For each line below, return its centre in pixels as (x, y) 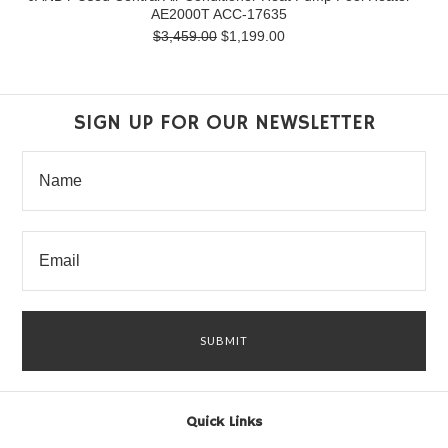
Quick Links (224, 422)
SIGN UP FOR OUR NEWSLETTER (224, 122)
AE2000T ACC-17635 (219, 14)
